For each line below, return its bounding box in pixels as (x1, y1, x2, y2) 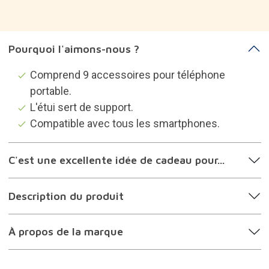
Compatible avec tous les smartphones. (29, 100, 220, 113)
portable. (29, 68, 71, 81)
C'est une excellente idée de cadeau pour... (8, 138, 225, 151)
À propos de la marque (8, 209, 123, 222)
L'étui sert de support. (29, 84, 133, 97)
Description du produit (8, 173, 124, 186)
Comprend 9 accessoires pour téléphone (29, 52, 225, 65)
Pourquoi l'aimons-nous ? (8, 26, 139, 39)
